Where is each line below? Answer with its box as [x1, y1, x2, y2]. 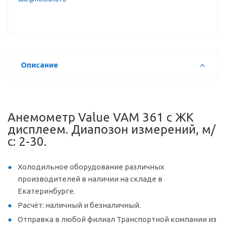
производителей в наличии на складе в [18, 175, 162, 183]
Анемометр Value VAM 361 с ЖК [8, 110, 194, 124]
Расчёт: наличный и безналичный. [18, 201, 141, 209]
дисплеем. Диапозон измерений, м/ [8, 123, 215, 136]
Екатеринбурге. [18, 187, 75, 195]
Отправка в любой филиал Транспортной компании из [18, 215, 216, 223]
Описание [21, 61, 58, 69]
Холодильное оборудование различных [18, 162, 164, 171]
